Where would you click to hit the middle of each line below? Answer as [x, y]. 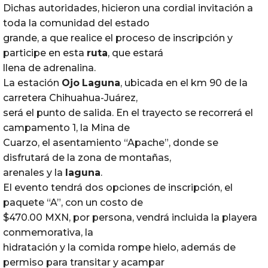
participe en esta [45, 53]
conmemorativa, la [48, 232]
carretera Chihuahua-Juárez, [70, 98]
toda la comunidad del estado [76, 23]
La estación [32, 83]
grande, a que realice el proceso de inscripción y [118, 38]
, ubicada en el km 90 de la [184, 83]
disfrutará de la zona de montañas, [87, 157]
